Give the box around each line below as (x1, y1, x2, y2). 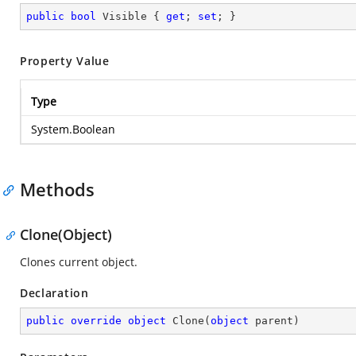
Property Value (20, 53, 110, 68)
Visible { (96, 10, 166, 22)
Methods (20, 177, 95, 201)
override (71, 315, 122, 327)
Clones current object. (20, 254, 137, 269)
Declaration (20, 285, 89, 300)
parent (249, 315, 293, 327)
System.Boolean (31, 122, 115, 137)
